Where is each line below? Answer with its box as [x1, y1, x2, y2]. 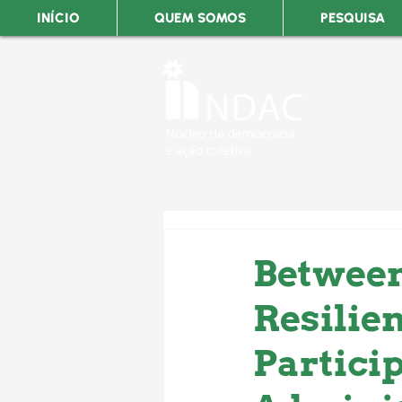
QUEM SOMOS [154, 10, 246, 26]
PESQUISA [319, 10, 385, 26]
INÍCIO [37, 10, 80, 26]
